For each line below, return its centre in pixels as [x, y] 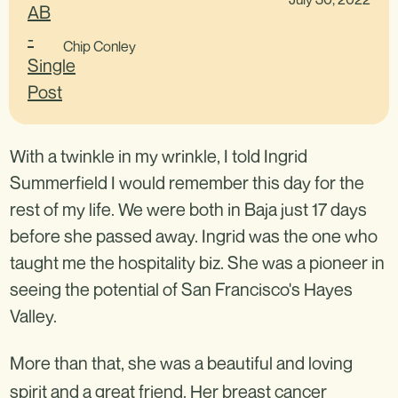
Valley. [33, 316]
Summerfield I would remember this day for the [187, 183]
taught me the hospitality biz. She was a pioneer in [197, 263]
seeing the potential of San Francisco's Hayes [181, 289]
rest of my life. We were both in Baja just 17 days [188, 209]
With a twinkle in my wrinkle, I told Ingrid [159, 156]
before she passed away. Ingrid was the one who [194, 236]
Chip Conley [99, 46]
